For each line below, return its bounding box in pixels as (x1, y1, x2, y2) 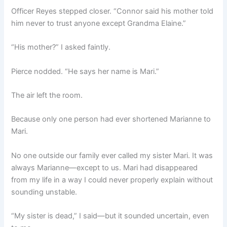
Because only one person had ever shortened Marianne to (11, 115, 211, 124)
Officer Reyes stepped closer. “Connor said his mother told (11, 6, 214, 16)
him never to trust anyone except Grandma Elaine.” (11, 18, 186, 28)
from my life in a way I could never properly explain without (11, 175, 213, 184)
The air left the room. (11, 91, 83, 100)
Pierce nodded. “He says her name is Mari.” (11, 66, 160, 76)
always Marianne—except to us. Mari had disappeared (11, 163, 198, 172)
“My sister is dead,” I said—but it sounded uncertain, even (11, 211, 210, 221)
